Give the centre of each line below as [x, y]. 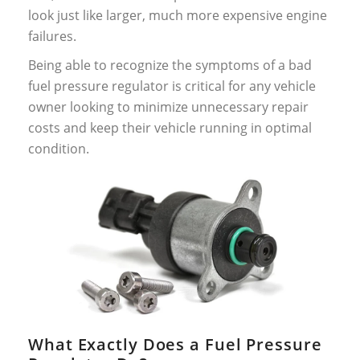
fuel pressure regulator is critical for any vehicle [172, 86]
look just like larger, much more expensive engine [178, 15]
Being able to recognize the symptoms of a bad [170, 65]
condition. [59, 148]
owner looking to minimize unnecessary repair [168, 106]
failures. [52, 36]
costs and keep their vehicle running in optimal [170, 127]
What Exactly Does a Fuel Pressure [175, 344]
